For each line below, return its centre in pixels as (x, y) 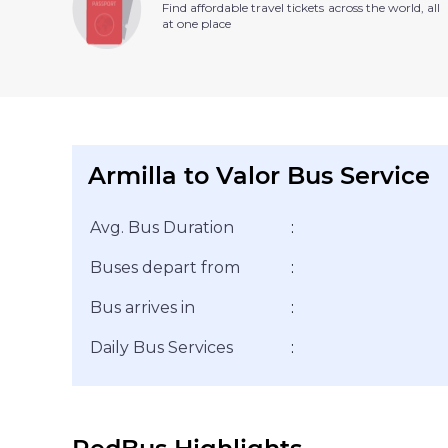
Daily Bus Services (161, 347)
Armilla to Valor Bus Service (259, 175)
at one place (196, 24)
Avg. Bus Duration (162, 227)
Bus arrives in (142, 307)
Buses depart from (165, 267)
